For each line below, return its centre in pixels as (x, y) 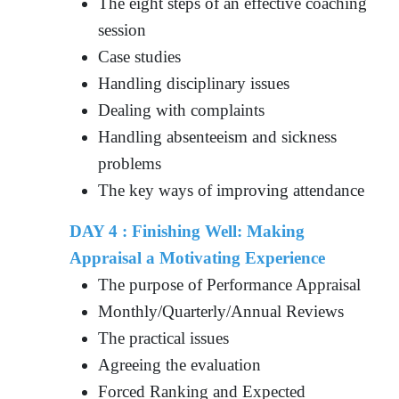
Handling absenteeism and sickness (218, 136)
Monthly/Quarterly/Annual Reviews (221, 311)
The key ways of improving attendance (232, 190)
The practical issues (164, 338)
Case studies (140, 56)
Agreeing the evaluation (180, 364)
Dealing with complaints (182, 110)
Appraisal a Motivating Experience (198, 257)
